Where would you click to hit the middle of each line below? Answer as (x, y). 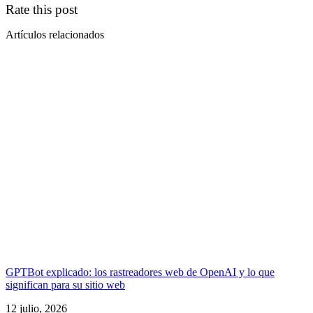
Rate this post (42, 9)
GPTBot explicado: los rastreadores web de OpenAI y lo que (140, 272)
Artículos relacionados (55, 34)
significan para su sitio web (65, 284)
